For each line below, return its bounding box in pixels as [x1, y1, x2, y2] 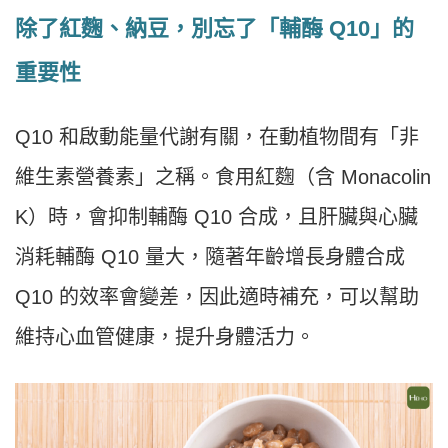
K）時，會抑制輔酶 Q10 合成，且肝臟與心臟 [15, 205, 418, 228]
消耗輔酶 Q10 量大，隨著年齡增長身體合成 [15, 245, 405, 268]
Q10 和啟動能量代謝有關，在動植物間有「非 [15, 125, 419, 148]
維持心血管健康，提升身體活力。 [15, 325, 315, 348]
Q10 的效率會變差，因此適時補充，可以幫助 [15, 285, 419, 308]
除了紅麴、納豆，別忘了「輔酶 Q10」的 [15, 15, 414, 41]
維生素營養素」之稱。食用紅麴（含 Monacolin [15, 165, 431, 188]
